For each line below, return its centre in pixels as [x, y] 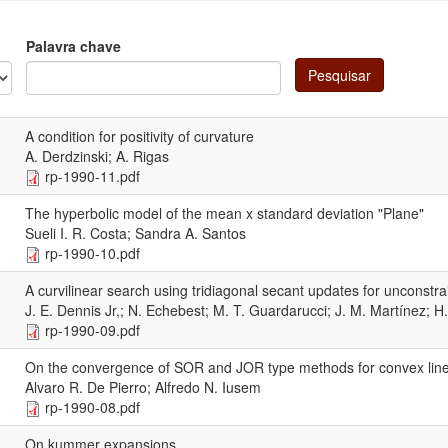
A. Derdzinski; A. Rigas [97, 155]
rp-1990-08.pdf [92, 406]
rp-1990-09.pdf [92, 329]
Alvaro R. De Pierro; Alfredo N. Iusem [143, 386]
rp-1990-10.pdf [92, 252]
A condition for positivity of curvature [139, 135]
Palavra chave [73, 45]
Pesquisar [339, 75]
